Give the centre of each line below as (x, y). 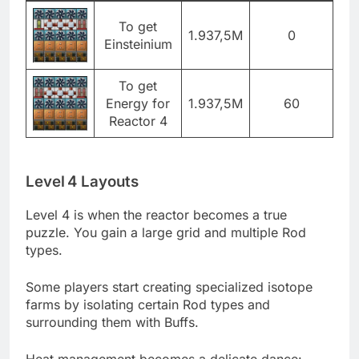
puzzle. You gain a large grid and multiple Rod (166, 232)
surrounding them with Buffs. (112, 322)
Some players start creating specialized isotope (169, 286)
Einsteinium (138, 44)
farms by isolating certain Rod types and (148, 304)
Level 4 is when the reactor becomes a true (156, 214)
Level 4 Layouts (82, 181)
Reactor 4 (138, 121)
